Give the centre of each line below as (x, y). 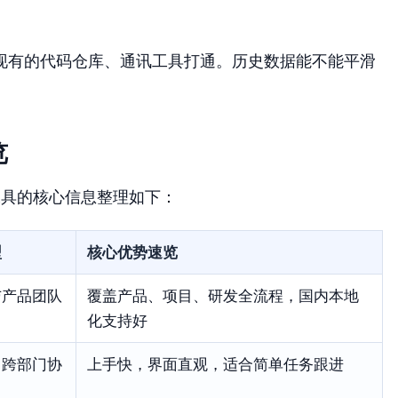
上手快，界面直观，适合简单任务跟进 (215, 364)
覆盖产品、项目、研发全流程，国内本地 (223, 295)
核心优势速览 (132, 252)
